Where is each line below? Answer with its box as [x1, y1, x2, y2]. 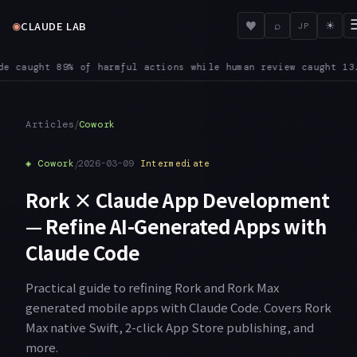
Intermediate [139, 158, 210, 169]
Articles [25, 117, 75, 131]
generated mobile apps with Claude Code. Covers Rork [25, 298, 331, 316]
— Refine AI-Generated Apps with [25, 211, 327, 240]
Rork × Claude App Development [25, 185, 330, 214]
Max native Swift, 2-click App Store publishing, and [25, 318, 314, 335]
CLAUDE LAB [21, 18, 87, 33]
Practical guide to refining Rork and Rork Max [25, 278, 279, 296]
